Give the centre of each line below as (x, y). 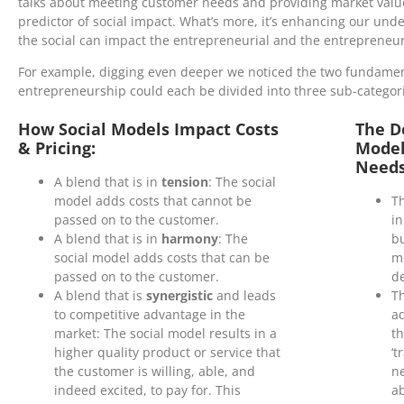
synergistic (181, 296)
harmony (190, 239)
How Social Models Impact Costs (148, 129)
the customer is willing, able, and (155, 372)
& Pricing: (57, 148)
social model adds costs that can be (162, 258)
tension (185, 182)
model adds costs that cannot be (153, 201)
